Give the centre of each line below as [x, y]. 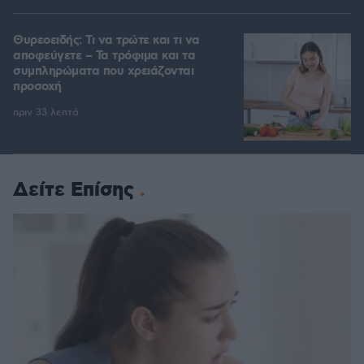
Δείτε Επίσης [74, 191]
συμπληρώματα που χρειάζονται [103, 72]
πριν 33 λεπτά [46, 113]
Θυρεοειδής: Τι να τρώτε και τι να [106, 41]
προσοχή [37, 87]
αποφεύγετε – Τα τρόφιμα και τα [104, 56]
